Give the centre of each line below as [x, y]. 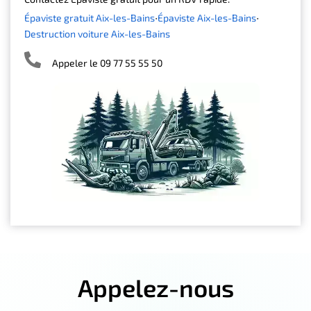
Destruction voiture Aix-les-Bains [100, 33]
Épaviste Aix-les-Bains [210, 18]
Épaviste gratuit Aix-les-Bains [92, 18]
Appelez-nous [155, 288]
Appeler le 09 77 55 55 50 [107, 63]
